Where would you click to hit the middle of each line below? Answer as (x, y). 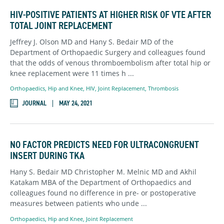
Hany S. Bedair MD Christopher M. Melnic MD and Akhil (103, 172)
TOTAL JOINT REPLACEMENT (61, 25)
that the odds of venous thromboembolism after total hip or (110, 62)
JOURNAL (34, 103)
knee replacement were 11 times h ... (72, 73)
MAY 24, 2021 (76, 103)
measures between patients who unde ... (78, 203)
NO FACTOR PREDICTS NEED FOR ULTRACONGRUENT (104, 145)
